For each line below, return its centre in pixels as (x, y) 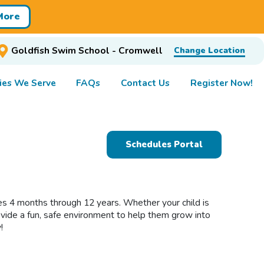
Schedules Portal (164, 144)
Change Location (209, 51)
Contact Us (145, 83)
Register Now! (221, 83)
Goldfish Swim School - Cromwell (87, 51)
